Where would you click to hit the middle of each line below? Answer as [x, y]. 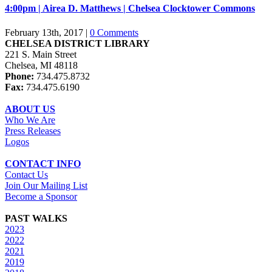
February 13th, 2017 [44, 32]
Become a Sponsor [41, 196]
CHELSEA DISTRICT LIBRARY [77, 43]
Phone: [19, 76]
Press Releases [33, 131]
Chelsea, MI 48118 [41, 65]
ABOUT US [30, 109]
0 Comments [114, 32]
